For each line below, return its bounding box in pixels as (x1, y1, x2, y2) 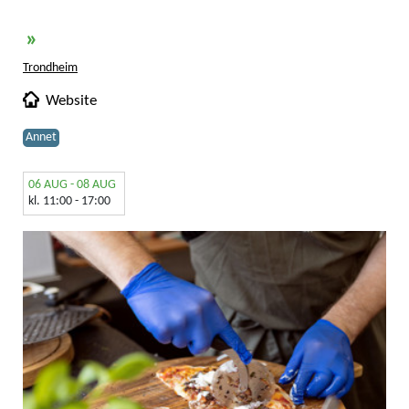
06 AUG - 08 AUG (28, 178, 116, 193)
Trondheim (23, 62, 78, 75)
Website (46, 93, 97, 110)
